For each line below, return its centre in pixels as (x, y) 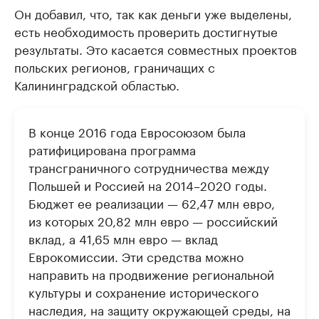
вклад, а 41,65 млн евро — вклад (123, 238)
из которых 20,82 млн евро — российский (153, 220)
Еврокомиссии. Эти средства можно (136, 256)
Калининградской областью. (97, 84)
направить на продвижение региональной (151, 273)
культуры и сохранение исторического (143, 291)
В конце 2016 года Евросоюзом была (137, 131)
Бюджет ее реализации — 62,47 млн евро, (152, 202)
